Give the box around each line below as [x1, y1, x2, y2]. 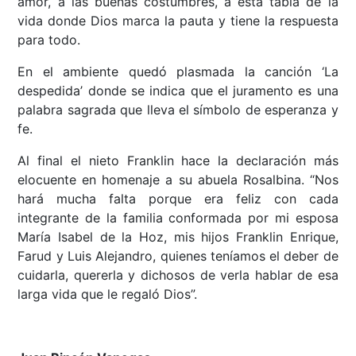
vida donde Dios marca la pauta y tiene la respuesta [17, 12, 339, 29]
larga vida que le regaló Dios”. [17, 285, 198, 302]
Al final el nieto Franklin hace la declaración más [17, 152, 339, 168]
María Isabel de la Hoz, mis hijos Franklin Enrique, [17, 228, 339, 245]
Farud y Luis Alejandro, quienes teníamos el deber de [17, 247, 339, 264]
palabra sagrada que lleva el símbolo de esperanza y [17, 101, 339, 118]
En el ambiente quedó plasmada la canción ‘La [17, 63, 339, 79]
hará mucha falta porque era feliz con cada [17, 190, 339, 207]
